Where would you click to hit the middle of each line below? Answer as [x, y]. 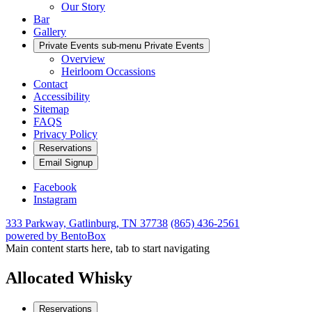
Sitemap [51, 109]
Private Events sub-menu [90, 46]
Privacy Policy [65, 134]
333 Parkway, [36, 223]
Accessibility [62, 96]
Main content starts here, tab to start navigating [108, 248]
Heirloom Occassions [108, 71]
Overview [83, 59]
